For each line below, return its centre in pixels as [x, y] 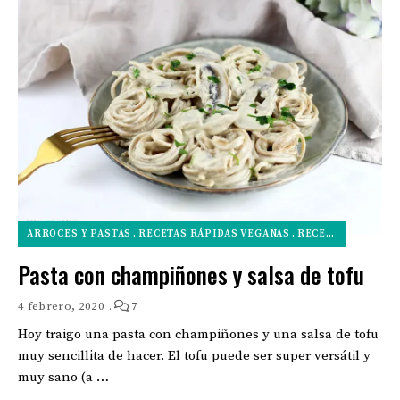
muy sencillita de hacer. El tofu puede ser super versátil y [194, 356]
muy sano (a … [63, 378]
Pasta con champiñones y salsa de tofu [191, 275]
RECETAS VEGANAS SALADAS [312, 234]
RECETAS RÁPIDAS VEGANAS [215, 234]
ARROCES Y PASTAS [79, 234]
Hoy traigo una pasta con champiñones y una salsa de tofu [198, 335]
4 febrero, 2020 [61, 307]
